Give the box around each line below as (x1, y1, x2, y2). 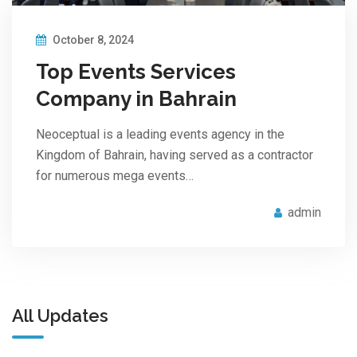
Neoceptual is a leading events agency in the (36, 126, 284, 142)
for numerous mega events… (36, 167, 194, 183)
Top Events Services (36, 59, 236, 84)
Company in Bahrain (36, 86, 237, 111)
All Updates (12, 305, 108, 327)
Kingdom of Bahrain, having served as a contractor (36, 147, 313, 163)
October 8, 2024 (50, 33, 134, 46)
